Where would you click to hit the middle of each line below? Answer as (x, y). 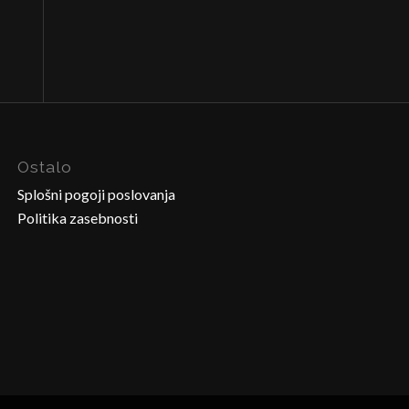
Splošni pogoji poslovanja (97, 194)
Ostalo (45, 167)
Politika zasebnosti (78, 218)
